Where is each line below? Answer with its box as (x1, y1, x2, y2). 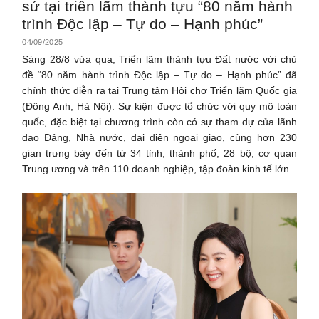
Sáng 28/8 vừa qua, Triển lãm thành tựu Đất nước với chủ (22, 53, 297, 65)
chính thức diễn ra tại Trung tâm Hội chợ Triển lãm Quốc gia (22, 84, 297, 96)
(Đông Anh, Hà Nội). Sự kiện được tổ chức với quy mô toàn (22, 100, 297, 112)
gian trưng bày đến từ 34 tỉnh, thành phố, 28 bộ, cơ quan (22, 147, 297, 159)
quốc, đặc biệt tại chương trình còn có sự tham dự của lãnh (22, 115, 297, 127)
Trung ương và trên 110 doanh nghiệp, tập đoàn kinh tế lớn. (22, 162, 293, 174)
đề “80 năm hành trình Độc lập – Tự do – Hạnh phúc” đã (22, 68, 297, 80)
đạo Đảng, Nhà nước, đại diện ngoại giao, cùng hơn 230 (22, 131, 297, 143)
